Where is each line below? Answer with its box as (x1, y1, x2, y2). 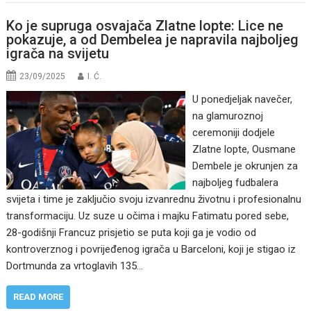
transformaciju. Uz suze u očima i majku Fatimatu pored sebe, (6, 209, 289, 222)
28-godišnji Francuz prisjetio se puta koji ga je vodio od (6, 226, 257, 239)
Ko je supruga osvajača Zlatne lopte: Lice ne (6, 17, 284, 34)
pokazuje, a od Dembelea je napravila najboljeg (6, 31, 299, 48)
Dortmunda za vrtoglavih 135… (6, 259, 144, 272)
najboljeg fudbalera (192, 176, 278, 189)
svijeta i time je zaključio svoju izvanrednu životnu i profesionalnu (6, 192, 302, 205)
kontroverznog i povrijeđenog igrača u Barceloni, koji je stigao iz (6, 242, 296, 255)
